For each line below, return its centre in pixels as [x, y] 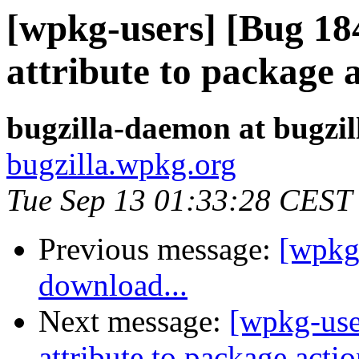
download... [113, 285]
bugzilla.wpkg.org [121, 164]
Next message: [134, 321]
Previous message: [159, 249]
